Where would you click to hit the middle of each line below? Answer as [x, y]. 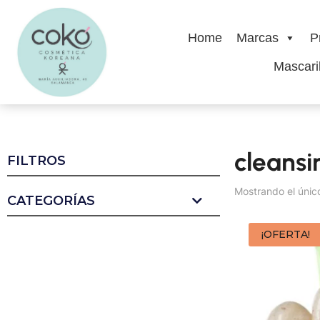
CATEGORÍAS [51, 201]
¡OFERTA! [285, 235]
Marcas [257, 38]
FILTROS [36, 161]
